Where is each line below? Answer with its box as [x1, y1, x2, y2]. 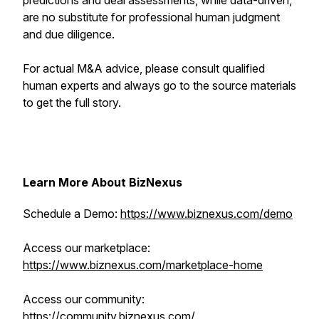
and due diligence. [23, 27, 115, 41]
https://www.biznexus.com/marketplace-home [23, 258, 263, 272]
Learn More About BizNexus [23, 175, 182, 189]
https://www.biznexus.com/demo [120, 206, 293, 221]
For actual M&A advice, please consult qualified [23, 61, 265, 75]
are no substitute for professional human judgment [23, 10, 280, 24]
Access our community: [23, 292, 145, 306]
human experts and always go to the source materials [23, 78, 296, 93]
